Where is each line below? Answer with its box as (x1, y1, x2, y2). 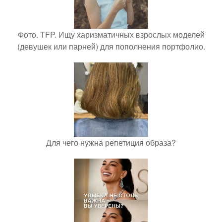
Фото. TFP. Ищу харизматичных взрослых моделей (17, 29, 205, 40)
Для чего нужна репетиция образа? (46, 137, 176, 148)
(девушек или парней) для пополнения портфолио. (17, 41, 205, 52)
